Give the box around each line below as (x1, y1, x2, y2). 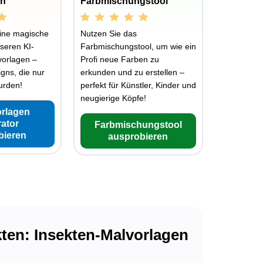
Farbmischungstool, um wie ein (80, 42, 196, 52)
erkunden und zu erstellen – (80, 68, 184, 77)
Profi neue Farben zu (80, 55, 159, 65)
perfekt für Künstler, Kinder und (80, 80, 196, 90)
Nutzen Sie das (80, 29, 137, 39)
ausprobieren (108, 131, 168, 142)
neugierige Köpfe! (80, 93, 146, 103)
